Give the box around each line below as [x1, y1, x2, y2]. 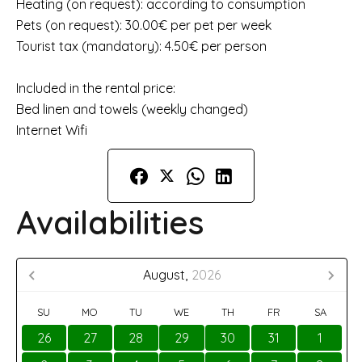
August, [143, 267, 187, 283]
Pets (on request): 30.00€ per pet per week [16, 17, 271, 33]
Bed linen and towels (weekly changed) [16, 101, 248, 117]
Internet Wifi [16, 122, 87, 138]
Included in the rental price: [16, 80, 175, 96]
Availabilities [16, 202, 204, 242]
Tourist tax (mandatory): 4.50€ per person [16, 38, 267, 54]
